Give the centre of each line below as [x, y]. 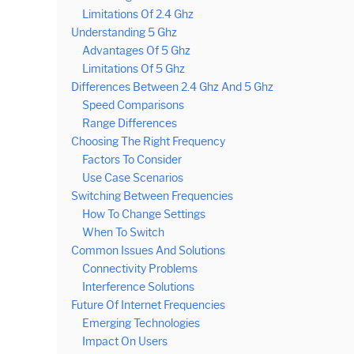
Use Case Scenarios [133, 177]
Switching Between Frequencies [152, 196]
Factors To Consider [132, 159]
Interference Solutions [138, 286]
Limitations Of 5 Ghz [134, 68]
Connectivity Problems [140, 268]
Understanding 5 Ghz [124, 32]
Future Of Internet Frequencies [148, 305]
